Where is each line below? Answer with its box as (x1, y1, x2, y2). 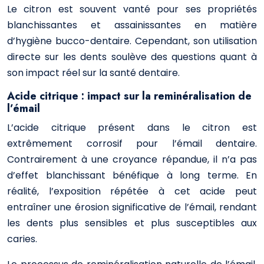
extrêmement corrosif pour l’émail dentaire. (7, 137, 257, 150)
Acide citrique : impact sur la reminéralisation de (7, 88, 252, 104)
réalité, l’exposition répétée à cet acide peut (7, 184, 257, 198)
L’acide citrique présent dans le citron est (7, 121, 257, 134)
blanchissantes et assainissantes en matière (7, 18, 257, 32)
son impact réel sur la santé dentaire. (7, 66, 180, 80)
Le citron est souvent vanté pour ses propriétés (7, 2, 257, 16)
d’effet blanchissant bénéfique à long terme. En (7, 169, 257, 182)
